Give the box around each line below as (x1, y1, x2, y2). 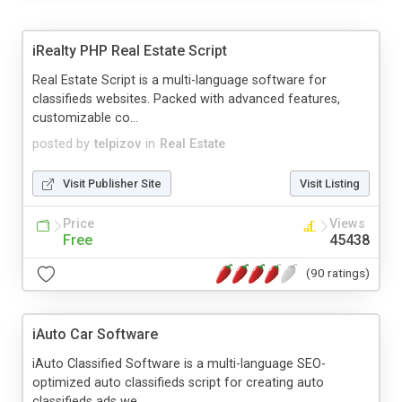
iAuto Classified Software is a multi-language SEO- (32, 355, 326, 371)
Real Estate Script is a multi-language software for (32, 72, 327, 88)
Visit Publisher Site (63, 176, 162, 190)
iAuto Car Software (32, 325, 158, 343)
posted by (32, 135, 90, 152)
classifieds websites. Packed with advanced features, (32, 91, 340, 107)
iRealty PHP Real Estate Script (32, 41, 227, 59)
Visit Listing (300, 176, 360, 190)
